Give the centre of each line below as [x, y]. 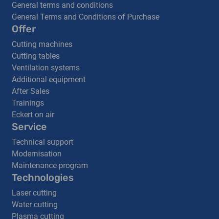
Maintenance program [50, 166]
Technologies [43, 178]
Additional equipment [49, 80]
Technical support [43, 142]
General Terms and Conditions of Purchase [86, 17]
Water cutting [35, 205]
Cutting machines [42, 44]
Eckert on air [33, 115]
